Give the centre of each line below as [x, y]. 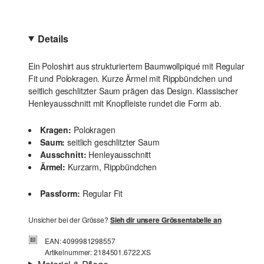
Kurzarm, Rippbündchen [113, 167]
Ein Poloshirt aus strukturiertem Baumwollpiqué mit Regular [136, 66]
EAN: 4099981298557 [80, 241]
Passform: [60, 193]
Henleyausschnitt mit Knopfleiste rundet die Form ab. [125, 103]
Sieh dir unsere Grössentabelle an [166, 220]
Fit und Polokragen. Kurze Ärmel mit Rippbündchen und [130, 78]
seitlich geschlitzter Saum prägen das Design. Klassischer [133, 91]
